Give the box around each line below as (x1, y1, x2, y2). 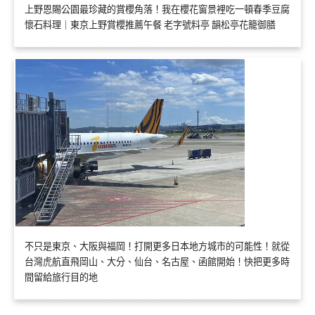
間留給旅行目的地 (25, 271, 98, 284)
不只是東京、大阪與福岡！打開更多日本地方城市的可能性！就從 (25, 240, 290, 253)
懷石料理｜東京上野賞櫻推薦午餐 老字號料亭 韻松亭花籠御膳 (25, 18, 276, 32)
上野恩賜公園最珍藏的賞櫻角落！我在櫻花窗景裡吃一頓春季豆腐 (25, 3, 290, 16)
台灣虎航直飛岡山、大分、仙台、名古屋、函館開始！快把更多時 (25, 255, 290, 269)
